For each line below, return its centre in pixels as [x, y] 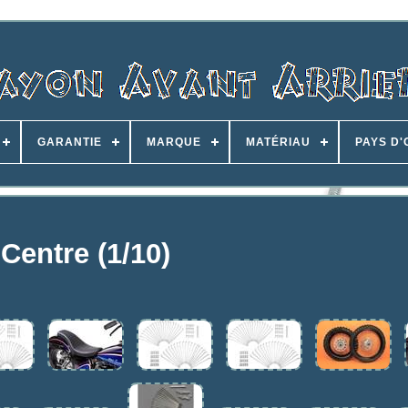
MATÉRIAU [278, 142]
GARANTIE [70, 142]
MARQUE [174, 142]
